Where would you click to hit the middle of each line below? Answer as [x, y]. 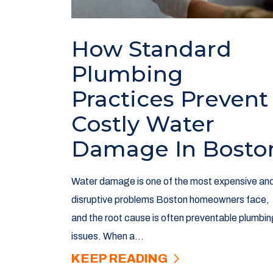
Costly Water [143, 124]
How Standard [151, 49]
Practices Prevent [170, 99]
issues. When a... [108, 236]
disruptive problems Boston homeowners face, [170, 200]
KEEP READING [121, 259]
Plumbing [127, 74]
